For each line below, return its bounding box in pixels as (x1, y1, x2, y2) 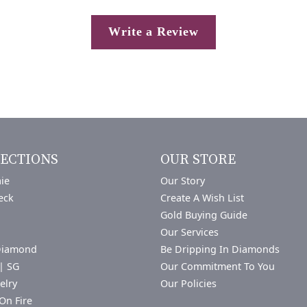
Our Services (160, 225, 219, 238)
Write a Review (108, 25, 199, 39)
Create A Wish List (160, 191, 244, 204)
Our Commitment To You (160, 259, 275, 273)
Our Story (160, 173, 205, 187)
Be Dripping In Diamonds (160, 242, 280, 256)
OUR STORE (160, 151, 236, 169)
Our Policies (160, 276, 217, 290)
